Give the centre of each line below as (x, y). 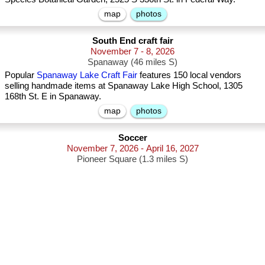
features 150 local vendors (189, 75)
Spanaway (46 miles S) (132, 62)
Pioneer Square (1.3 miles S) (132, 159)
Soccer (132, 138)
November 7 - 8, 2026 (132, 51)
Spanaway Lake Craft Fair (87, 75)
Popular (21, 75)
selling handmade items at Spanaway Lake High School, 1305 (124, 85)
